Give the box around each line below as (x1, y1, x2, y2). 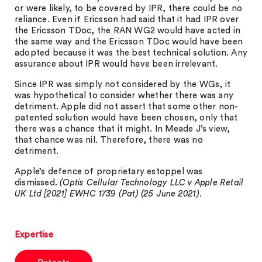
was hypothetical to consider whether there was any (15, 91, 234, 100)
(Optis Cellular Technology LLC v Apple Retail (60, 178, 244, 187)
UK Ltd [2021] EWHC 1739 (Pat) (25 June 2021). (15, 189, 203, 198)
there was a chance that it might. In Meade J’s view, (15, 125, 230, 133)
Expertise (15, 230, 53, 239)
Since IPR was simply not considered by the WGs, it (15, 80, 231, 89)
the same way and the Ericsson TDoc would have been (15, 37, 243, 46)
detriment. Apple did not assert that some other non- (15, 102, 239, 111)
